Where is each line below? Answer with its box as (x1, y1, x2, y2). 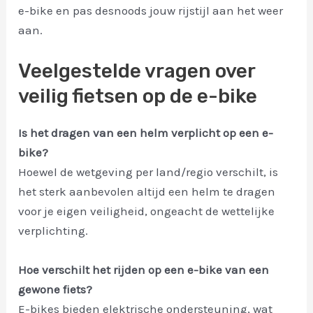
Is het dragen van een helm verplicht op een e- (18, 126, 274, 140)
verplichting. (18, 224, 89, 238)
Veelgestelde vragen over (18, 59, 256, 83)
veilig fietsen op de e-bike (18, 85, 258, 108)
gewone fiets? (18, 282, 93, 296)
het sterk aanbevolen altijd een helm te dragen (18, 184, 276, 199)
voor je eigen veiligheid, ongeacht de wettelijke (18, 204, 275, 219)
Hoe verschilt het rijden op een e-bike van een (18, 262, 270, 277)
